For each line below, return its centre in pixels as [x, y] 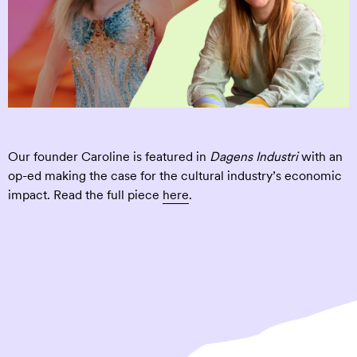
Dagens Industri [254, 157]
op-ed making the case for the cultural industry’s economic [175, 176]
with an [320, 157]
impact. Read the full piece [85, 195]
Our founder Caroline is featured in [109, 157]
